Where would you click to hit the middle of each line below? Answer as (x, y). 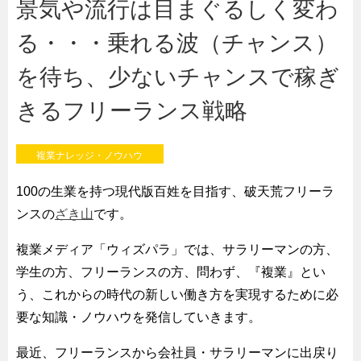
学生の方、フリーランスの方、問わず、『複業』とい (171, 272)
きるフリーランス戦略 (132, 111)
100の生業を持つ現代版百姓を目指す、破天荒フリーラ (175, 191)
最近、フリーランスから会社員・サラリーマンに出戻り (177, 352)
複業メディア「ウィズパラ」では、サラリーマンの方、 (177, 249)
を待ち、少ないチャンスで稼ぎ (178, 77)
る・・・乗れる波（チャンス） (177, 44)
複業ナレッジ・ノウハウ (90, 155)
